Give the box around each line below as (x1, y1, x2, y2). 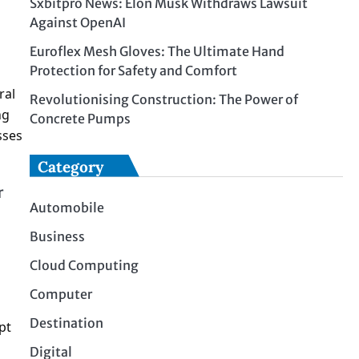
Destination (29, 314, 103, 331)
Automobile (29, 199, 104, 216)
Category (37, 156, 103, 176)
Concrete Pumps (29, 110, 131, 127)
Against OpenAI (29, 14, 126, 30)
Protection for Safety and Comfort (29, 62, 237, 79)
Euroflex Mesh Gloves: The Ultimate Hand (29, 42, 284, 59)
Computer (29, 285, 92, 302)
